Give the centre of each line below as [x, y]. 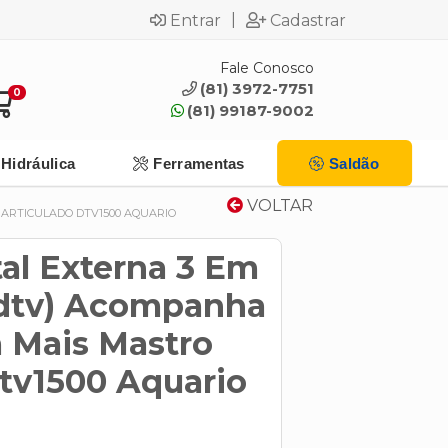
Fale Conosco [266, 67]
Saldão [354, 163]
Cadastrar [308, 20]
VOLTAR [278, 205]
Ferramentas [199, 163]
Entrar [195, 20]
